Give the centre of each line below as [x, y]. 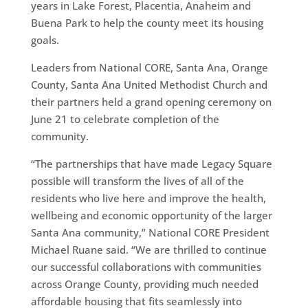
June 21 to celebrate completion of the [125, 119]
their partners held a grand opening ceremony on [151, 101]
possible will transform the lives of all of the [137, 180]
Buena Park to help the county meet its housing [147, 22]
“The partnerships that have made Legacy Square [151, 163]
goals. [45, 40]
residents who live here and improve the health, [148, 198]
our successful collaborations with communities [146, 266]
